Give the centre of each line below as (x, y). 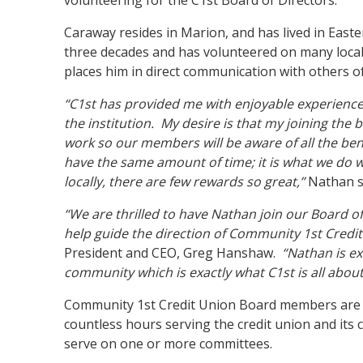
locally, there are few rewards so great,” (185, 181)
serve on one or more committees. (169, 343)
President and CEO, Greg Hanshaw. (173, 252)
